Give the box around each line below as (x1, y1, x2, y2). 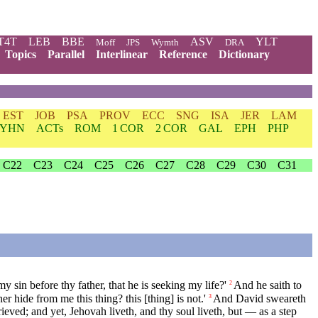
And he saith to (234, 279, 302, 292)
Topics (5, 48, 36, 60)
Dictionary (219, 48, 270, 60)
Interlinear (96, 48, 148, 60)
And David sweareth (213, 292, 306, 305)
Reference (159, 48, 207, 60)
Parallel (48, 48, 84, 60)
